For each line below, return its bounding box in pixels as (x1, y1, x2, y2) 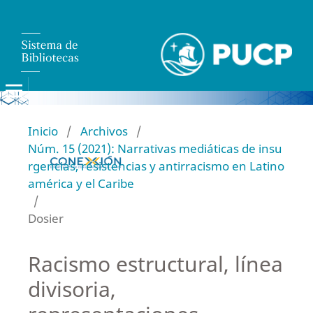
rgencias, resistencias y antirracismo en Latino (27, 157, 284, 174)
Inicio (27, 122, 58, 139)
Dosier (27, 210, 64, 226)
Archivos (80, 122, 128, 139)
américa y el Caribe (27, 175, 134, 191)
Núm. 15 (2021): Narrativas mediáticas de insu (27, 140, 282, 156)
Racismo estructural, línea (27, 249, 283, 278)
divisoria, (27, 274, 116, 303)
